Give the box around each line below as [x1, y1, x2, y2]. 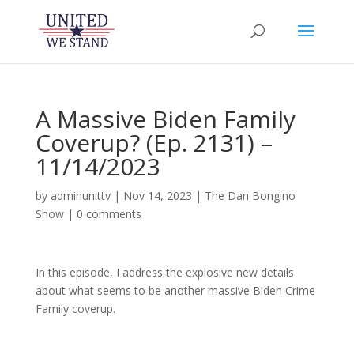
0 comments [76, 206, 141, 221]
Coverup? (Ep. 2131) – [35, 126, 273, 159]
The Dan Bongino [204, 188, 296, 203]
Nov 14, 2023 [122, 188, 192, 203]
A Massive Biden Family [35, 103, 296, 135]
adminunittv [50, 188, 111, 203]
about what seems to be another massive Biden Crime [35, 283, 315, 298]
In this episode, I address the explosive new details [35, 265, 294, 280]
